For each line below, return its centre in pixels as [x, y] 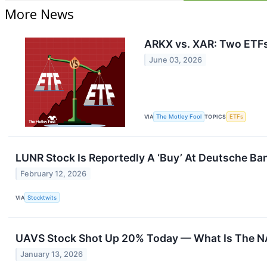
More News [39, 13]
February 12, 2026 [54, 173]
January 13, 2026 [52, 254]
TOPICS [215, 117]
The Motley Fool [179, 117]
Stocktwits [42, 197]
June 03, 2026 [176, 60]
